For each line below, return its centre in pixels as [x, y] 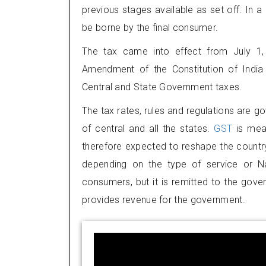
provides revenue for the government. [164, 200]
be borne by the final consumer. [150, 28]
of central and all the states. [148, 129]
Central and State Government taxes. [162, 87]
